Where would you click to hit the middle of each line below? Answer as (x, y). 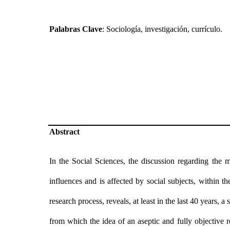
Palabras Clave (76, 29)
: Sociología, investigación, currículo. (162, 29)
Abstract (64, 132)
